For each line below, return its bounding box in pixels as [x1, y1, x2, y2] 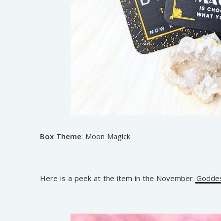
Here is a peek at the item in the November [39, 173, 195, 184]
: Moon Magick [81, 131, 130, 142]
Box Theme [39, 131, 81, 142]
